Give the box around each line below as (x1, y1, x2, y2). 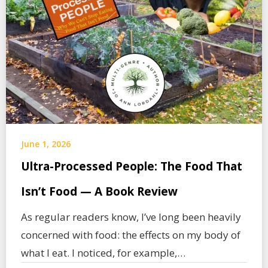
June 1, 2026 (21, 138, 71, 150)
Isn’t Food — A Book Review (21, 184, 178, 199)
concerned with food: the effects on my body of (21, 228, 240, 242)
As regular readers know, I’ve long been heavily (21, 210, 241, 224)
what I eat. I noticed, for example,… (21, 246, 185, 260)
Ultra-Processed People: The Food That (21, 159, 242, 174)
